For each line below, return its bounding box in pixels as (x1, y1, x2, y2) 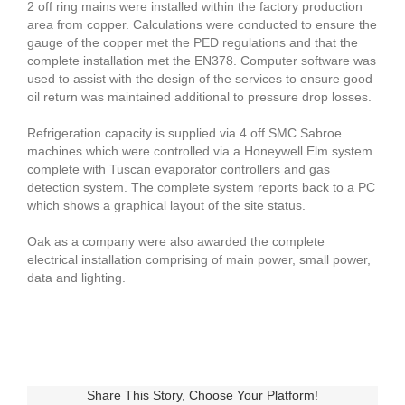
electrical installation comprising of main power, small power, (27, 252, 371, 268)
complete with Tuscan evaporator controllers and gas (27, 162, 330, 177)
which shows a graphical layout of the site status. (27, 198, 306, 213)
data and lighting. (27, 270, 126, 286)
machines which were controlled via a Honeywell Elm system (27, 144, 372, 159)
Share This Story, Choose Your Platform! (87, 388, 318, 403)
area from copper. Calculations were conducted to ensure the (27, 17, 377, 33)
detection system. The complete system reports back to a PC (27, 180, 375, 195)
